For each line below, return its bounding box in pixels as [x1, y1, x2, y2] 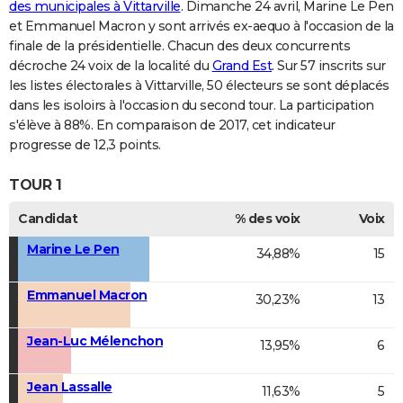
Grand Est [211, 58, 272, 75]
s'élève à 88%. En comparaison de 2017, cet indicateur [9, 117, 336, 134]
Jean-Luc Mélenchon [27, 332, 163, 349]
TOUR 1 [9, 175, 61, 193]
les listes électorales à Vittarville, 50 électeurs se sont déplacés [9, 77, 390, 94]
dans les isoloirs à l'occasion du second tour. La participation [9, 97, 374, 114]
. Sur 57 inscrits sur [272, 58, 386, 75]
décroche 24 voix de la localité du [9, 58, 212, 75]
